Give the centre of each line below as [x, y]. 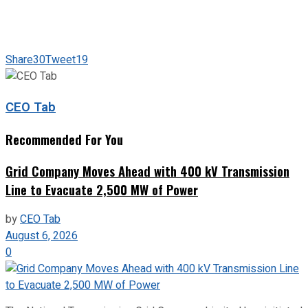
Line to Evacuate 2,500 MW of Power [102, 189]
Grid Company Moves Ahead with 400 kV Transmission [147, 170]
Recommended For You [64, 139]
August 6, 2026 [42, 236]
